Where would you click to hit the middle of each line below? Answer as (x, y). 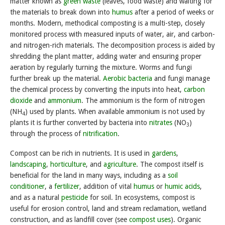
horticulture (68, 164)
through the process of (46, 134)
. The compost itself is (170, 164)
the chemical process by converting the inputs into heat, (97, 90)
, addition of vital (106, 187)
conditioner (27, 187)
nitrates (161, 123)
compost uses (150, 220)
